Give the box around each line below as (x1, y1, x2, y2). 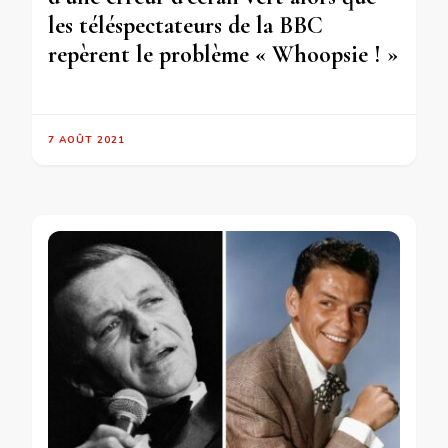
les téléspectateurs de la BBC (48, 11, 323, 41)
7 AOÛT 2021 (48, 133, 125, 148)
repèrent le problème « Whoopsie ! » (48, 40, 398, 70)
